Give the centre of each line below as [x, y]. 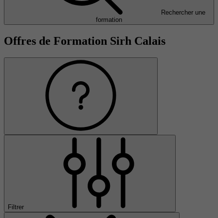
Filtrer [17, 207]
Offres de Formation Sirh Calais [85, 41]
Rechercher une [183, 13]
